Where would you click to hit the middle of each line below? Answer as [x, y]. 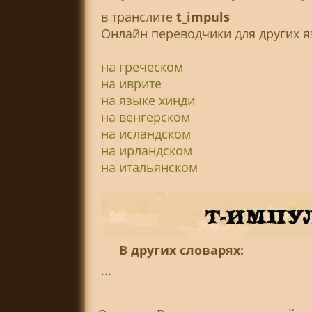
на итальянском [149, 167]
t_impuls [203, 17]
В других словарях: [182, 250]
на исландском [146, 134]
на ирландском [146, 151]
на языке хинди [148, 101]
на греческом [142, 67]
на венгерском [145, 117]
